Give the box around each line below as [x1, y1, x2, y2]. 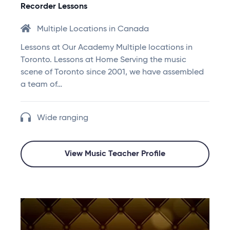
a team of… [21, 81, 62, 89]
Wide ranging [37, 114, 88, 123]
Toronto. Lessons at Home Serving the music [21, 56, 186, 65]
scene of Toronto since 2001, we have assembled [21, 68, 204, 77]
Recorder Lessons [21, 3, 87, 11]
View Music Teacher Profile [65, 150, 165, 159]
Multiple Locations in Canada [37, 25, 149, 34]
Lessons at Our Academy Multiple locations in [21, 44, 193, 52]
